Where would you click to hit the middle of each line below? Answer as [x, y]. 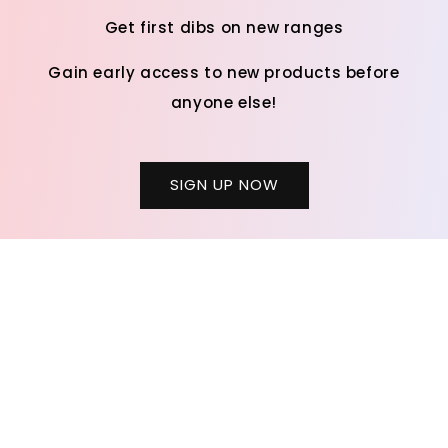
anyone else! [224, 102]
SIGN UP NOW [224, 185]
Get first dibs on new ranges [224, 27]
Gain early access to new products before [224, 72]
